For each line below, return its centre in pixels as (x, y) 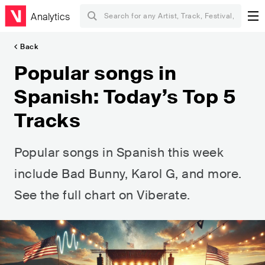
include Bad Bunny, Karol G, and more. (128, 174)
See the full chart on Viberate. (102, 195)
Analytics (51, 17)
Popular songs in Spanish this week (119, 153)
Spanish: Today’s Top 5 (125, 97)
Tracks (47, 121)
